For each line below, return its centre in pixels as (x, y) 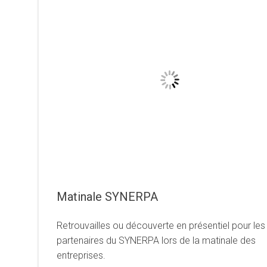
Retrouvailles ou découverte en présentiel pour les (161, 226)
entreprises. (81, 255)
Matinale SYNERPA (107, 197)
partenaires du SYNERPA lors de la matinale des (156, 240)
